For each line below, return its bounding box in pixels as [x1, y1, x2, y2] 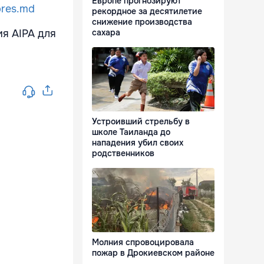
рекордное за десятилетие [92, 6, 202, 17]
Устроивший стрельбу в [92, 116, 190, 127]
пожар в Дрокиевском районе [92, 247, 214, 259]
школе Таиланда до [92, 127, 170, 138]
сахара [92, 27, 120, 38]
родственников [92, 148, 154, 159]
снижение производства [92, 16, 192, 28]
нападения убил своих [92, 137, 183, 148]
